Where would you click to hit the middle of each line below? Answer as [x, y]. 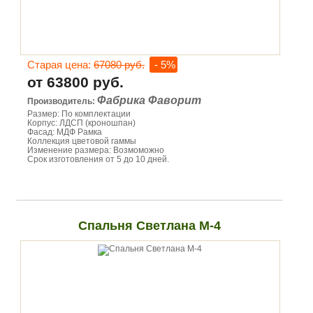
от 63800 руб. [75, 82]
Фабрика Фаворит [149, 100]
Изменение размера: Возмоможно [96, 150]
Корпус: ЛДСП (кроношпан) [81, 123]
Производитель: [62, 101]
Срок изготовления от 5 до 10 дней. [98, 159]
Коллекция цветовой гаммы [82, 141]
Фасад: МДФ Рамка [65, 132]
